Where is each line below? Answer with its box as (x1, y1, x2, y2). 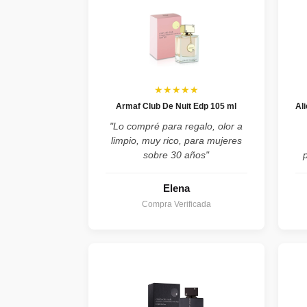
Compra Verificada (141, 199, 211, 209)
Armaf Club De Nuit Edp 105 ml (116, 101, 237, 111)
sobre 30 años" (143, 149, 210, 160)
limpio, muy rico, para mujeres (110, 135, 242, 146)
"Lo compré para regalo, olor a (110, 121, 243, 132)
